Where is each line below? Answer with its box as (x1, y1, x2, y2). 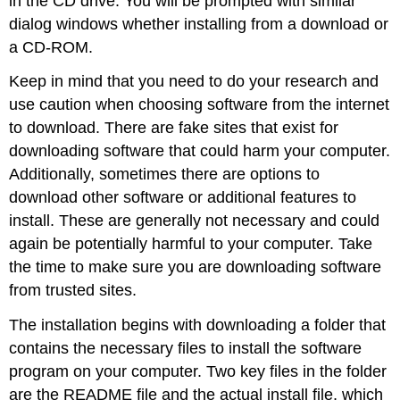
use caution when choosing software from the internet (9, 96, 390, 114)
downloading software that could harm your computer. (9, 142, 391, 161)
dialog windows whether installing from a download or (9, 14, 389, 33)
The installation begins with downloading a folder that (9, 316, 387, 335)
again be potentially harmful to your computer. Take (9, 235, 373, 254)
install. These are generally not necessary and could (9, 212, 380, 230)
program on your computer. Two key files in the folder (9, 362, 387, 381)
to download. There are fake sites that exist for (9, 119, 339, 137)
